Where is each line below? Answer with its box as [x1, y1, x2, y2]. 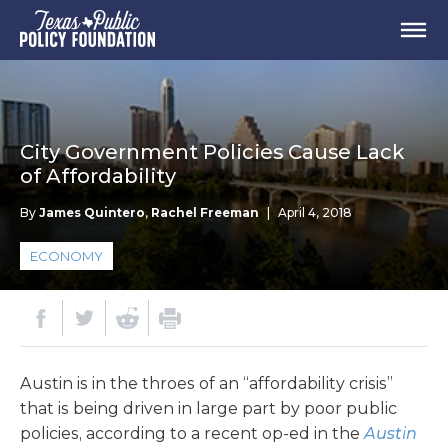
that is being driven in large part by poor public [20, 399, 397, 418]
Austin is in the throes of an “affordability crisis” [20, 374, 393, 393]
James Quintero [39, 205, 145, 220]
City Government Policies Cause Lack [20, 140, 404, 164]
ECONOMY [30, 248, 103, 264]
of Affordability [20, 164, 176, 188]
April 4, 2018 [278, 205, 351, 220]
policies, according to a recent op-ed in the [20, 424, 364, 443]
